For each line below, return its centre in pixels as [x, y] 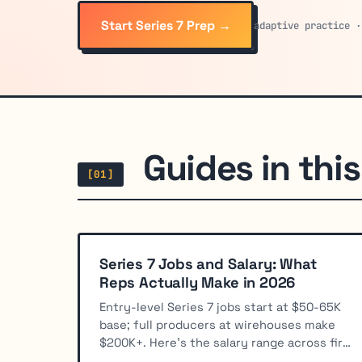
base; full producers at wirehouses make [217, 325]
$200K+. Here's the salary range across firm [226, 343]
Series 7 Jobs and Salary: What [208, 264]
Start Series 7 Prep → [166, 25]
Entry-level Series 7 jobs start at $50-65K [220, 307]
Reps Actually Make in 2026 [198, 283]
